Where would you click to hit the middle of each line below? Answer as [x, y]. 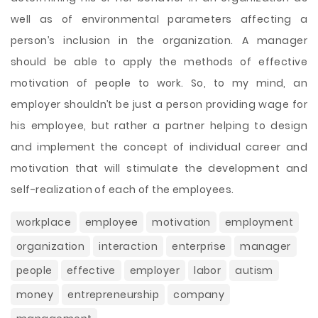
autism [254, 270]
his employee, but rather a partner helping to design [159, 126]
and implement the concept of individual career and [159, 147]
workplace [44, 222]
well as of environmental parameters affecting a [159, 19]
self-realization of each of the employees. [122, 190]
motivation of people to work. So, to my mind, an [159, 83]
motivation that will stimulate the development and [159, 168]
